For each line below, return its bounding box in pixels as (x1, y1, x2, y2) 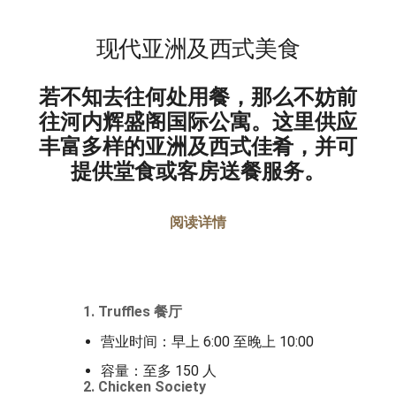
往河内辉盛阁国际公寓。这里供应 (39, 110, 357, 135)
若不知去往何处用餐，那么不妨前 (39, 85, 357, 110)
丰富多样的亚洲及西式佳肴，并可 (39, 134, 357, 160)
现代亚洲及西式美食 (95, 36, 301, 62)
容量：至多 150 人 (100, 362, 217, 379)
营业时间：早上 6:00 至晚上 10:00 (100, 333, 314, 350)
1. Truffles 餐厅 (82, 303, 182, 320)
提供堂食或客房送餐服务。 (71, 159, 325, 185)
